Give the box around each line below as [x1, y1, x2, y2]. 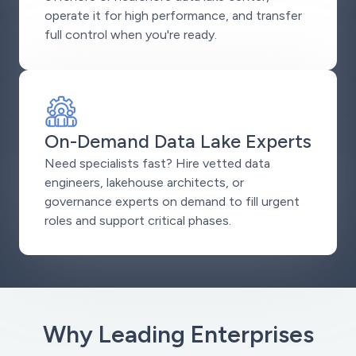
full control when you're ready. [44, 27, 217, 43]
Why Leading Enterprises [42, 319, 314, 349]
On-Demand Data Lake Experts [44, 129, 311, 153]
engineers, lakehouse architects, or [44, 174, 244, 190]
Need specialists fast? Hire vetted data [44, 155, 270, 171]
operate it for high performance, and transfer [44, 8, 302, 24]
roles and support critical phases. [44, 212, 231, 228]
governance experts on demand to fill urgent [44, 193, 300, 209]
